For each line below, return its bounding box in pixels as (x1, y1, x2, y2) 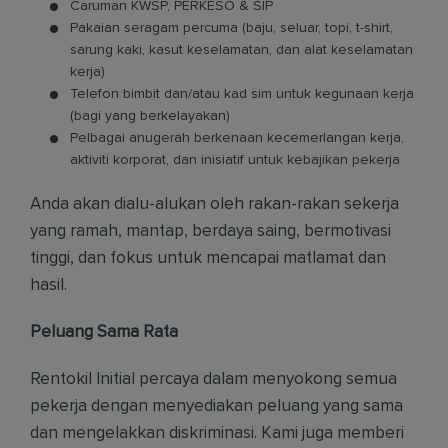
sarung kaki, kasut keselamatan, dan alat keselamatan (70, 43, 413, 57)
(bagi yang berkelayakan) (70, 109, 230, 123)
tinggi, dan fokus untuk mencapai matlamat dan (30, 250, 386, 267)
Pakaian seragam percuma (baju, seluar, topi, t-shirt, (70, 21, 393, 35)
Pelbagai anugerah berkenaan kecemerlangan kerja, (70, 131, 404, 145)
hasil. (30, 277, 67, 294)
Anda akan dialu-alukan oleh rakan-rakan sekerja (30, 196, 399, 213)
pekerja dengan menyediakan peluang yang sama (30, 398, 403, 415)
